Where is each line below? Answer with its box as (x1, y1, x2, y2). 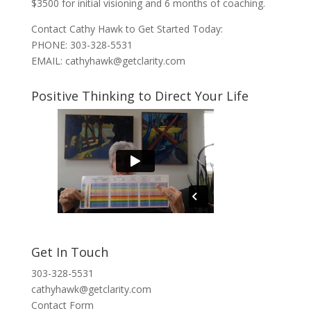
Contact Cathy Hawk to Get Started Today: (31, 22, 223, 35)
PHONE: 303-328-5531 (31, 37, 133, 51)
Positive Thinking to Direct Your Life (31, 87, 249, 104)
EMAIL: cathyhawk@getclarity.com (31, 53, 185, 67)
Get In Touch (31, 243, 108, 260)
